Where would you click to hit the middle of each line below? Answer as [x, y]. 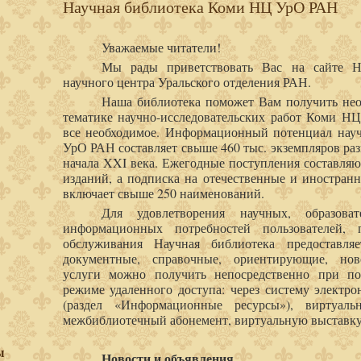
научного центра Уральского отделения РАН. [187, 82]
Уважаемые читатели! [161, 47]
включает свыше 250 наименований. [163, 193]
